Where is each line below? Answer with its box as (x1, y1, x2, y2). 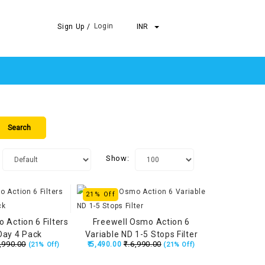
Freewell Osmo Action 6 (92, 217, 190, 227)
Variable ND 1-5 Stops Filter (85, 230, 198, 239)
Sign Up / (57, 22, 91, 31)
